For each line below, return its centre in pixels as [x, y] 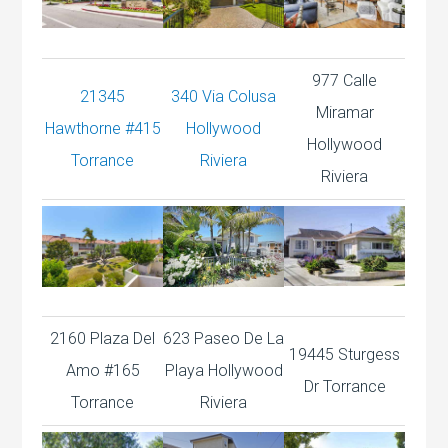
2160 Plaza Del [103, 338]
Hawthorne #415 [102, 128]
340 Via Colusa [224, 96]
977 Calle [345, 80]
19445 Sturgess [345, 354]
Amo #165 [102, 370]
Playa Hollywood [223, 370]
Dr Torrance [344, 386]
